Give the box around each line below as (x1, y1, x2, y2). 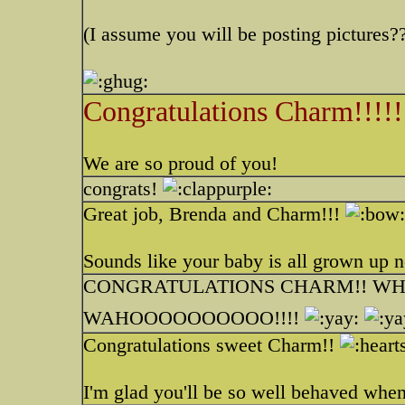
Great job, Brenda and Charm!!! (83, 202, 345, 225)
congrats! (83, 177, 163, 200)
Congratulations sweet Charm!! (83, 334, 340, 356)
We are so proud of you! (83, 152, 278, 174)
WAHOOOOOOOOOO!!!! (83, 306, 305, 329)
